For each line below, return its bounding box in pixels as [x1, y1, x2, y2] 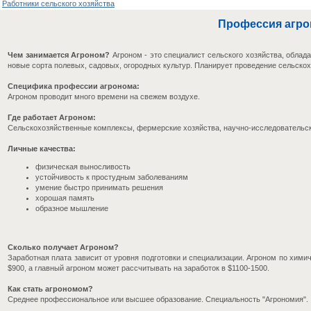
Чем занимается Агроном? [8, 51, 110, 59]
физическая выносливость [35, 162, 131, 171]
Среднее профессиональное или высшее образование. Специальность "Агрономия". [8, 295, 308, 303]
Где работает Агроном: [8, 113, 96, 121]
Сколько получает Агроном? [8, 243, 119, 251]
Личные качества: [8, 144, 76, 153]
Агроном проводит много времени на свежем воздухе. [8, 92, 200, 101]
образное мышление [35, 204, 108, 212]
